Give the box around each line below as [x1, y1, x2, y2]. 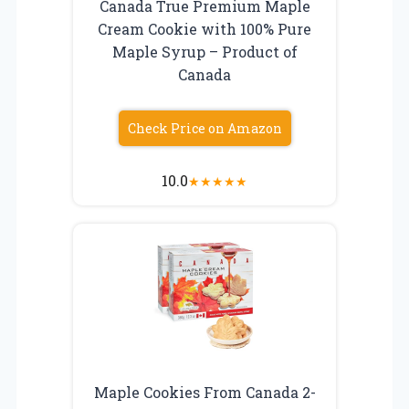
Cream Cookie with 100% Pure [98, 18, 311, 38]
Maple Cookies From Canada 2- [93, 382, 316, 402]
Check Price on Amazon [127, 119, 282, 137]
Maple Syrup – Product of [111, 41, 298, 61]
